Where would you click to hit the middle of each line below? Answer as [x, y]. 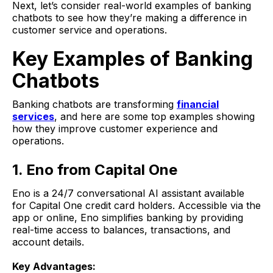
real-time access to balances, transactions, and [121, 230]
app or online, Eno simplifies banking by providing [128, 218]
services [33, 117]
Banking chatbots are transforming [94, 105]
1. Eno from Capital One [97, 170]
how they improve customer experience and [115, 129]
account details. [48, 242]
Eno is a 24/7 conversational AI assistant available [128, 193]
